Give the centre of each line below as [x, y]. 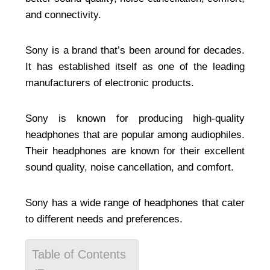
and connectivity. [63, 15]
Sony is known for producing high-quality [135, 119]
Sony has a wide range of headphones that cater [135, 203]
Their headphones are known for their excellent [135, 151]
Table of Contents [79, 255]
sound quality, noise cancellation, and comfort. [130, 168]
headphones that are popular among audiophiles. [135, 135]
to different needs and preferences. [104, 219]
